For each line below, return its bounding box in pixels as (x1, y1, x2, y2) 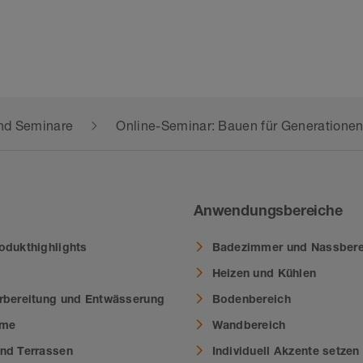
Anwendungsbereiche (194, 201, 343, 220)
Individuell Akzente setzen (211, 343, 360, 357)
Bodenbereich (211, 291, 291, 305)
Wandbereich (211, 317, 286, 331)
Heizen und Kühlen (211, 265, 317, 280)
